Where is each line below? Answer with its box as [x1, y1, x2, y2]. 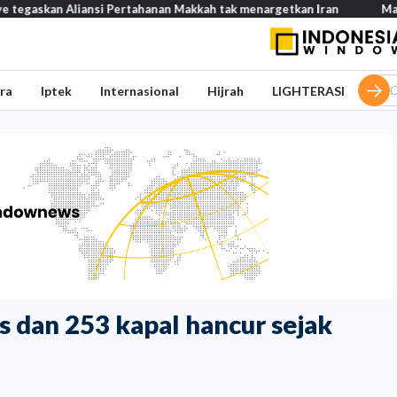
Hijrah [207, 82, 244, 98]
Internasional [100, 82, 179, 98]
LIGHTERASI [272, 82, 345, 98]
